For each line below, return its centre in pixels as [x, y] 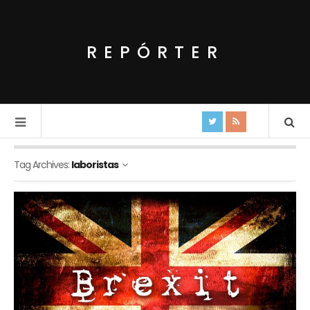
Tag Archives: [43, 165]
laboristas [95, 165]
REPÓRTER [155, 52]
